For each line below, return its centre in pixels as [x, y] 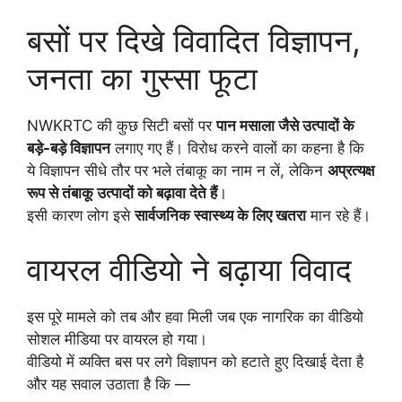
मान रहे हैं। [338, 216]
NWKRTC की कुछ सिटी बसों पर [122, 126]
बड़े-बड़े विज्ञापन [69, 149]
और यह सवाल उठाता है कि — [109, 384]
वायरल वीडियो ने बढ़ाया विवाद [189, 269]
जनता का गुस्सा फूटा [142, 79]
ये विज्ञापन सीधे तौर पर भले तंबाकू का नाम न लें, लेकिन [177, 171]
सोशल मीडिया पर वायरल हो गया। [117, 339]
